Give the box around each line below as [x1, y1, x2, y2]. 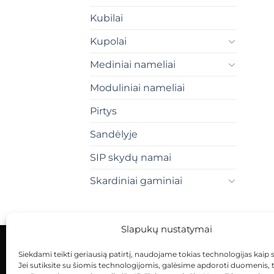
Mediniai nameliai [90, 58, 176, 70]
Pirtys [90, 105, 117, 117]
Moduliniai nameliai [90, 81, 185, 94]
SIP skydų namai [90, 151, 171, 163]
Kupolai [90, 35, 127, 47]
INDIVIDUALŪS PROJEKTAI [152, 259, 263, 269]
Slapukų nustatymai [121, 223, 213, 235]
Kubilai [90, 12, 123, 24]
